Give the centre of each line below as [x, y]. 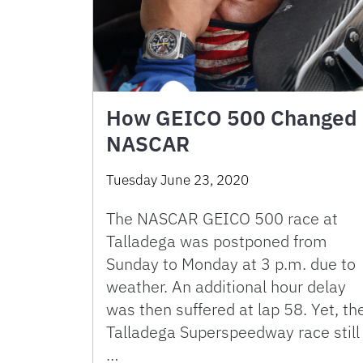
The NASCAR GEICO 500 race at [222, 219]
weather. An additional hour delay [226, 287]
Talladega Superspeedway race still [233, 332]
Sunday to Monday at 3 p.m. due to [231, 264]
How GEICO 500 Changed [232, 118]
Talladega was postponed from [217, 241]
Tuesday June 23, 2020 [177, 180]
